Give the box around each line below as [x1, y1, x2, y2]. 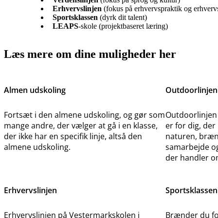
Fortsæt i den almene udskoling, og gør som [4, 109, 165, 121]
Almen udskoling [4, 85, 66, 96]
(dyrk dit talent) [97, 13, 147, 21]
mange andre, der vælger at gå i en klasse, [4, 120, 158, 131]
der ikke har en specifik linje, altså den [4, 131, 142, 142]
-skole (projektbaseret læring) [78, 21, 168, 30]
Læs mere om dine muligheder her [4, 48, 176, 61]
